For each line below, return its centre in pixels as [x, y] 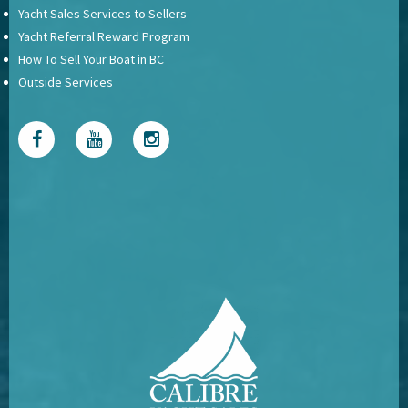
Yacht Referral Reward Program [104, 36]
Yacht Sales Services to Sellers [102, 14]
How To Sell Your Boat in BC [91, 59]
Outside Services [66, 82]
